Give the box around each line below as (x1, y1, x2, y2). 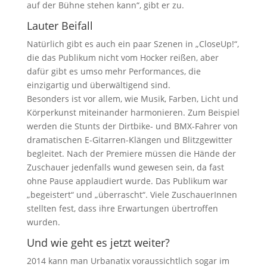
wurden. (26, 216, 60, 228)
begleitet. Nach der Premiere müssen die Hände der (26, 147, 236, 159)
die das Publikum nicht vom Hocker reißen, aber (26, 51, 219, 63)
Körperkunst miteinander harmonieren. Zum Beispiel (26, 106, 240, 118)
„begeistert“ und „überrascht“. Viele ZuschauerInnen (26, 188, 237, 200)
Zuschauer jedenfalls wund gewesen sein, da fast (26, 161, 224, 173)
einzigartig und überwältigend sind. (26, 79, 170, 91)
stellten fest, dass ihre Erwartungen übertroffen (26, 202, 218, 214)
